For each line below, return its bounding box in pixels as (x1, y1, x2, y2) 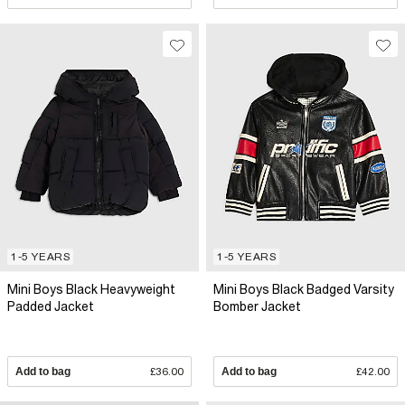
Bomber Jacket (213, 298, 301, 314)
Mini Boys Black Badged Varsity (213, 281, 394, 297)
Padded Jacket (7, 298, 94, 314)
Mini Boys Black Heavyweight (7, 281, 175, 297)
